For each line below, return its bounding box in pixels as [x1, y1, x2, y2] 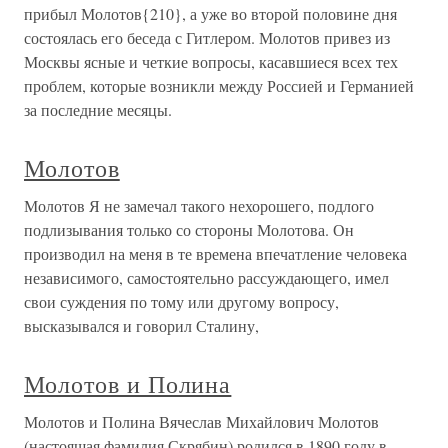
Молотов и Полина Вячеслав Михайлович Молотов [24, 411, 379, 433]
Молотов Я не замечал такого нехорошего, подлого [24, 195, 374, 217]
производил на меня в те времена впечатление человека [24, 243, 407, 265]
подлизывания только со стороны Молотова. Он [24, 219, 354, 241]
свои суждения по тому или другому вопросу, [24, 291, 339, 313]
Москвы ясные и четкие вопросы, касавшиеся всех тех [24, 51, 398, 73]
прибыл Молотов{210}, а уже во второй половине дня [24, 3, 397, 25]
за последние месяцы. [24, 99, 172, 121]
